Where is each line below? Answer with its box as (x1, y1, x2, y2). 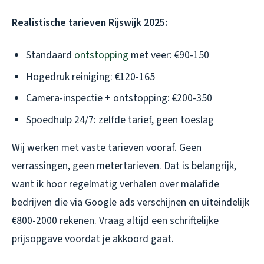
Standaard (26, 48, 74, 63)
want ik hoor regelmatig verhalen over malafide (12, 176, 219, 192)
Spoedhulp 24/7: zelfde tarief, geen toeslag (26, 112, 214, 127)
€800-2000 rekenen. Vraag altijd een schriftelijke (12, 213, 219, 228)
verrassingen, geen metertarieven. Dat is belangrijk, (12, 158, 236, 173)
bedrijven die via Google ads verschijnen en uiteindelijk (12, 194, 249, 210)
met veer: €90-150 (128, 48, 209, 63)
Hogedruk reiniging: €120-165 (26, 69, 155, 84)
